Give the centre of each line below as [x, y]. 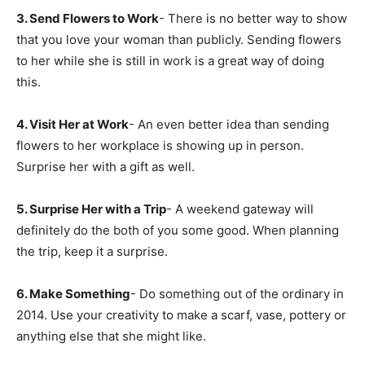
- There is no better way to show [253, 18]
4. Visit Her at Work [73, 124]
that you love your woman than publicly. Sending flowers [179, 40]
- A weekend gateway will [240, 209]
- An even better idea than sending [229, 124]
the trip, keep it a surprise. [92, 251]
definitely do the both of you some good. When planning [178, 230]
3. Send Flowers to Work [88, 18]
